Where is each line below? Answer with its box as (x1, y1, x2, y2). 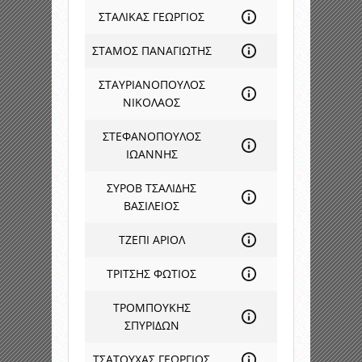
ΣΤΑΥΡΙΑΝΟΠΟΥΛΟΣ (98, 77, 205, 92)
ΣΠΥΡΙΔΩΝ (124, 318, 179, 333)
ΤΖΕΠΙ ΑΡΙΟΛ (118, 232, 185, 247)
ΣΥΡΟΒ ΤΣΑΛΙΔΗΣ (107, 180, 196, 196)
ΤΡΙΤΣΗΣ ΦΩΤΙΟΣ (107, 266, 196, 281)
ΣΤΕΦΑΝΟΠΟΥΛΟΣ (102, 128, 201, 144)
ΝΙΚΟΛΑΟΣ (123, 95, 180, 110)
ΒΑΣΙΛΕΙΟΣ (124, 198, 179, 213)
